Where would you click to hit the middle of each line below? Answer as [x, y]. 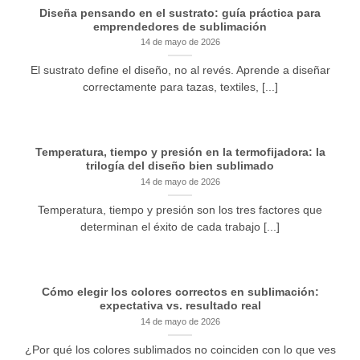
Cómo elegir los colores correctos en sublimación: [180, 292]
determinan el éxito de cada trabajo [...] [180, 227]
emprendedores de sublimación [180, 27]
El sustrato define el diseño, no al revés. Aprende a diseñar [180, 70]
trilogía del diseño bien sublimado [180, 166]
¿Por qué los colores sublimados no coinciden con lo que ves [180, 350]
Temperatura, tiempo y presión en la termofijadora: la [180, 153]
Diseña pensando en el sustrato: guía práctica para [180, 13]
